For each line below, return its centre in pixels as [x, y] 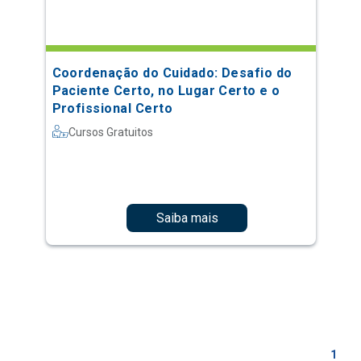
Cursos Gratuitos [110, 132]
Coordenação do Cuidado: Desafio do [172, 73]
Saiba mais [187, 218]
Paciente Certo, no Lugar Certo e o [166, 91]
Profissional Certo [112, 108]
